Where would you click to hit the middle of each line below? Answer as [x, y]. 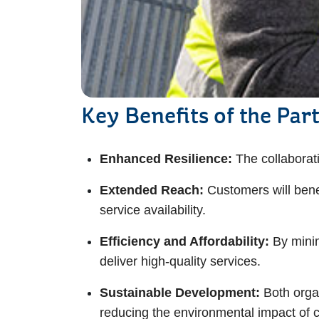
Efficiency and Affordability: [186, 242]
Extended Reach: [152, 190]
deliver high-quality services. [182, 262]
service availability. [155, 210]
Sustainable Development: [182, 293]
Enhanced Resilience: [168, 159]
